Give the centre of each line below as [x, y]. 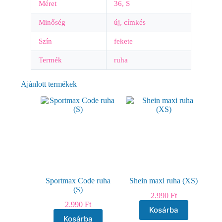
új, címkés [130, 22]
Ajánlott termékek [49, 84]
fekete [123, 41]
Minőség [52, 22]
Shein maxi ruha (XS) [164, 180]
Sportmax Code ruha [78, 180]
